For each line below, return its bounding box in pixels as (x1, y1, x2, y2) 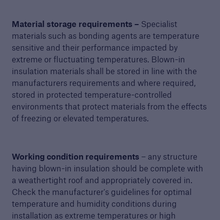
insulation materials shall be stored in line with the (11, 66, 197, 76)
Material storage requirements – (11, 19, 141, 29)
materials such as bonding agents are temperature (11, 30, 199, 41)
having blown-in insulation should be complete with (11, 163, 203, 173)
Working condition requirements (11, 151, 141, 162)
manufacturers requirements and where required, (11, 78, 196, 88)
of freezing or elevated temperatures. (11, 113, 149, 123)
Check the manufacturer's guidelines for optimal (11, 187, 192, 197)
